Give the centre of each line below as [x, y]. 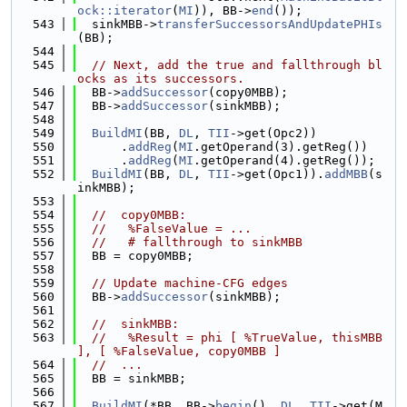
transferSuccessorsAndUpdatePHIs [270, 24]
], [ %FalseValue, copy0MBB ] [179, 351]
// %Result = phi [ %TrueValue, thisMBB [237, 338]
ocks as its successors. [161, 79]
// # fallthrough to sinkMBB [197, 242]
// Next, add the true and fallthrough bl [237, 65]
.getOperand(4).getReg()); [284, 160]
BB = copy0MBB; [135, 256]
